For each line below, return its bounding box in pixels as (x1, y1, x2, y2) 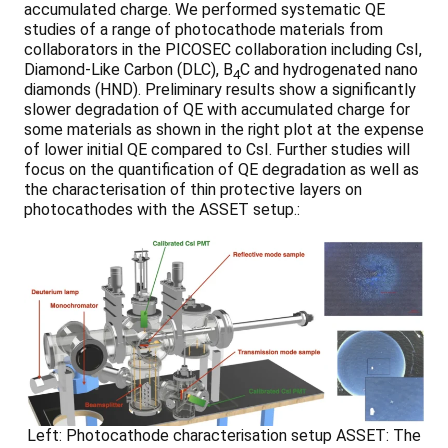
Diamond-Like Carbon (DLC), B (24, 59, 233, 79)
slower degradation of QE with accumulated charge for (24, 99, 410, 119)
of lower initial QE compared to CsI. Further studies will (24, 139, 410, 159)
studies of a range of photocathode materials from (24, 19, 383, 39)
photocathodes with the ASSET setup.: (24, 199, 300, 219)
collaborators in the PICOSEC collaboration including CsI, (24, 39, 422, 59)
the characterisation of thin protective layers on (24, 179, 362, 199)
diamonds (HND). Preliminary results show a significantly (24, 79, 416, 99)
